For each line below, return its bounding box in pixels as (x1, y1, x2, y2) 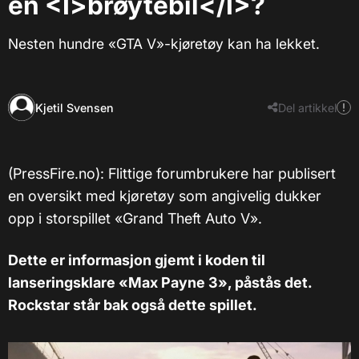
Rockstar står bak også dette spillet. (8, 296, 257, 314)
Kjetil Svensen (35, 100, 114, 115)
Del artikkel (278, 100, 337, 115)
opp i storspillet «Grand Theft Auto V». (8, 210, 262, 228)
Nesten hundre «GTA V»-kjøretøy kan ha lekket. (8, 35, 320, 53)
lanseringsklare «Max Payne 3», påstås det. (8, 274, 312, 292)
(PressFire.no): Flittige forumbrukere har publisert (8, 165, 336, 183)
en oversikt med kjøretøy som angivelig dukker (8, 188, 321, 205)
